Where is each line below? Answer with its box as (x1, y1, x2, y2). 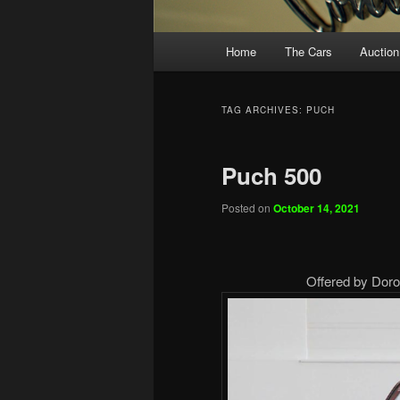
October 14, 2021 (273, 200, 360, 217)
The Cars (284, 43, 332, 61)
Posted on (221, 200, 273, 216)
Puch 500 (221, 159, 321, 193)
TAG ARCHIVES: (221, 104, 306, 117)
